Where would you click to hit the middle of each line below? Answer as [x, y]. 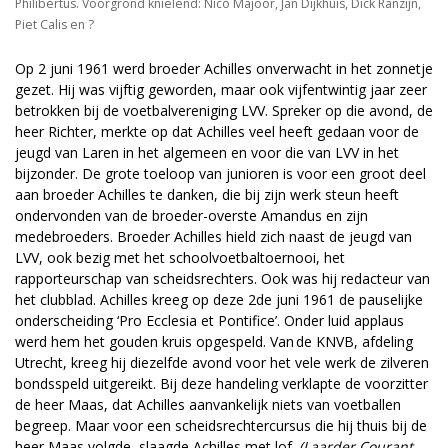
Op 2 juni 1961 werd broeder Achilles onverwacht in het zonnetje [224, 69]
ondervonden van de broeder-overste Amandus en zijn [191, 216]
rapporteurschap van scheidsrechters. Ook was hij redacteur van [222, 279]
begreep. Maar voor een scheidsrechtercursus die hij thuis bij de [221, 426]
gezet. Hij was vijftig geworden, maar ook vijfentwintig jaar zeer [221, 90]
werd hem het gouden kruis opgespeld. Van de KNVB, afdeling [214, 342]
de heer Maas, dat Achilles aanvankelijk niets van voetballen [208, 405]
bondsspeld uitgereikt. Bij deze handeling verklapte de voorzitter [221, 384]
